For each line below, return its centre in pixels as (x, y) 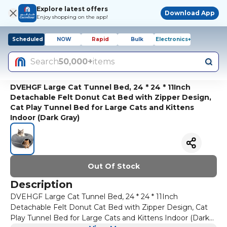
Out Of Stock (113, 166)
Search (45, 62)
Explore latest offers (72, 9)
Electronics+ (173, 39)
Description (41, 184)
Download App (190, 13)
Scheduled (27, 39)
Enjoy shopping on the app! (72, 17)
